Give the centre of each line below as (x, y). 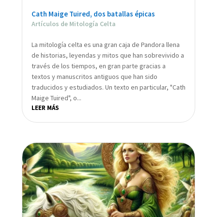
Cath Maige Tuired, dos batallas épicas (93, 14)
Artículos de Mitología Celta (73, 24)
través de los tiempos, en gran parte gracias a (98, 66)
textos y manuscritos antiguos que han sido (94, 77)
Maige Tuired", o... (56, 98)
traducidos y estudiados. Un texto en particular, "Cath (108, 87)
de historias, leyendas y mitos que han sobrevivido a (108, 55)
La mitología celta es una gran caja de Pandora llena (105, 45)
